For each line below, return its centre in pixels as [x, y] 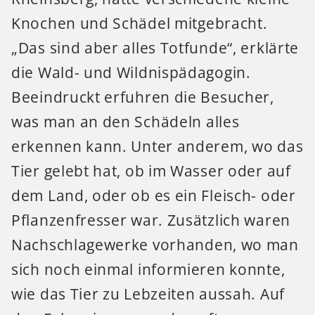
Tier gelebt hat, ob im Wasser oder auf [151, 171]
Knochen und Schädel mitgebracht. [140, 23]
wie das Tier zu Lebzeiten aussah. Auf [148, 294]
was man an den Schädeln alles [126, 121]
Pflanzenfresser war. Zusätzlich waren [151, 220]
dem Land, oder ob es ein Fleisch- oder [154, 195]
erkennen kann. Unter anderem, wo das [157, 146]
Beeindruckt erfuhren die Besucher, [143, 97]
